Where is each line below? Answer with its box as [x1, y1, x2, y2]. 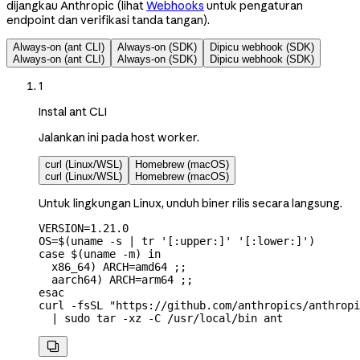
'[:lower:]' [231, 234, 309, 247]
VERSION [39, 221, 84, 235]
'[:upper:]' [154, 234, 231, 247]
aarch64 [39, 272, 96, 286]
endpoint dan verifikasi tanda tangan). [6, 12, 210, 27]
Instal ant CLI [39, 104, 107, 119]
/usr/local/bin [161, 311, 257, 325]
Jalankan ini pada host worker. [39, 129, 199, 145]
